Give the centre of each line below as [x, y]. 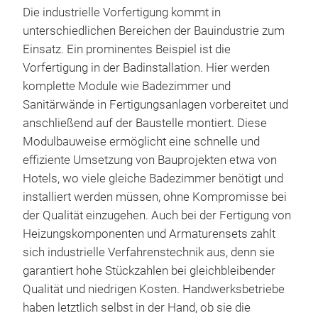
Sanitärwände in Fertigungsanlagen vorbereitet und [155, 104]
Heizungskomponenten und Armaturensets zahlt [149, 234]
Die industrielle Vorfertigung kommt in [122, 12]
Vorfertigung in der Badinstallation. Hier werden [146, 67]
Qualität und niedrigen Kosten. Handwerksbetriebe [154, 289]
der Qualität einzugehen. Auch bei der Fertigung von [157, 215]
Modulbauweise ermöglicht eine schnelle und [141, 141]
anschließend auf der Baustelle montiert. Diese [145, 123]
